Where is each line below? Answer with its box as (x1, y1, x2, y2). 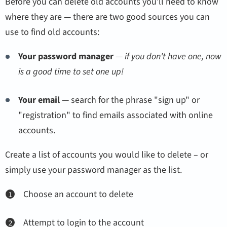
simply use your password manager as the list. (5, 163, 182, 176)
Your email (18, 93, 60, 106)
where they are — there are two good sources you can (5, 10, 210, 23)
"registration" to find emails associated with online (18, 108, 213, 122)
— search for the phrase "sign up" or (60, 93, 200, 106)
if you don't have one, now (125, 50, 222, 63)
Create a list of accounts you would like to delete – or (5, 148, 209, 161)
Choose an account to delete (23, 187, 134, 201)
